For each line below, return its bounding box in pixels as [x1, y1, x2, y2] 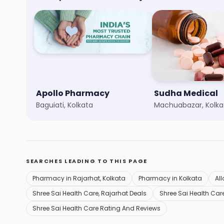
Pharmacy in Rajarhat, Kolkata [32, 174, 125, 182]
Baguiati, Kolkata [36, 100, 93, 110]
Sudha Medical [154, 87, 218, 99]
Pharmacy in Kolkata [138, 174, 202, 182]
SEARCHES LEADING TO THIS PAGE [26, 157, 147, 165]
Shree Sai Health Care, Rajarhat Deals [32, 189, 146, 197]
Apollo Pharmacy [36, 87, 109, 99]
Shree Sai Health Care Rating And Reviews [32, 204, 160, 212]
